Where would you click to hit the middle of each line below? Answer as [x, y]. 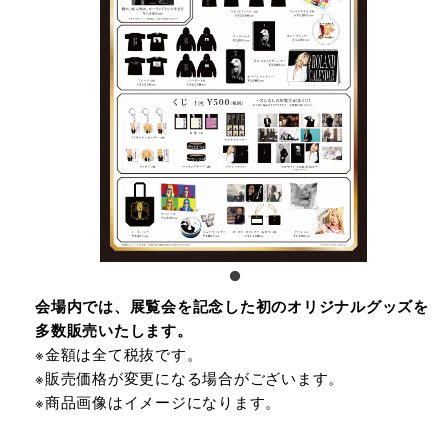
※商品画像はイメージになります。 [158, 401]
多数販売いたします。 [114, 330]
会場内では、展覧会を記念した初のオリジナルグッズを [232, 306]
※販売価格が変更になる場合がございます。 [197, 377]
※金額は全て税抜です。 [119, 353]
